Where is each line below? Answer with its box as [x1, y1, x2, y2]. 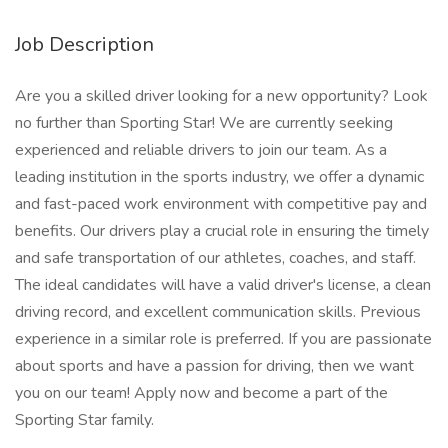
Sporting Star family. [15, 409, 154, 431]
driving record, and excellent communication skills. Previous [15, 301, 421, 323]
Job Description [15, 31, 154, 58]
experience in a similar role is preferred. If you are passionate [15, 328, 432, 350]
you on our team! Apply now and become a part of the [15, 382, 388, 404]
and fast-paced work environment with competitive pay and [15, 193, 427, 215]
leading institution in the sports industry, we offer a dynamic [15, 166, 424, 188]
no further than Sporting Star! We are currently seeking [15, 112, 393, 134]
